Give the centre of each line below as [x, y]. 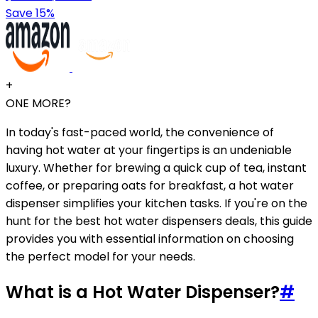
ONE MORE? [38, 103]
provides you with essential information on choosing [150, 238]
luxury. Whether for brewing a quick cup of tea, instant [156, 168]
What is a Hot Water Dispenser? [143, 292]
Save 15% [30, 13]
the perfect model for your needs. [100, 256]
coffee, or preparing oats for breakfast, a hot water [150, 185]
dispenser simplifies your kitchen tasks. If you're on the [157, 203]
